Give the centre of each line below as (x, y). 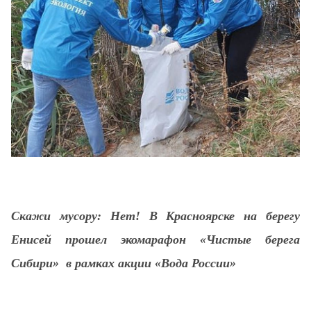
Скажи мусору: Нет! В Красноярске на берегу (155, 216)
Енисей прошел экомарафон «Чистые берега (155, 239)
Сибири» (35, 263)
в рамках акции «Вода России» (151, 263)
